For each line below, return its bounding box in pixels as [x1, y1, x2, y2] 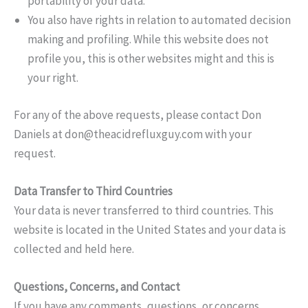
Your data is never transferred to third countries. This [14, 202, 274, 218]
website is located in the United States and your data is [14, 221, 286, 237]
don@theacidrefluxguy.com [65, 126, 203, 142]
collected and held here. [14, 241, 134, 256]
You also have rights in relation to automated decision [27, 12, 291, 28]
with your [203, 126, 252, 142]
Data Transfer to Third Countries [14, 183, 173, 199]
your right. [27, 70, 78, 86]
